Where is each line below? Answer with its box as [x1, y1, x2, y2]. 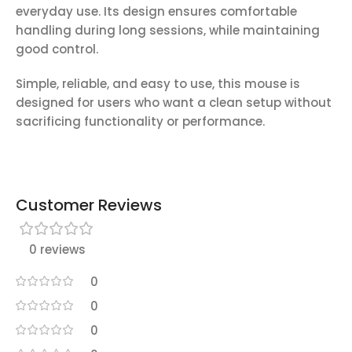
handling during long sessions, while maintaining [16, 22, 320, 39]
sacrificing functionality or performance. [16, 113, 265, 130]
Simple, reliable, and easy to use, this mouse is [16, 75, 300, 93]
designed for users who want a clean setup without [16, 94, 332, 112]
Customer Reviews [16, 194, 162, 217]
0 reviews [28, 241, 86, 258]
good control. [16, 41, 98, 58]
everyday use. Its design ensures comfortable [16, 3, 297, 20]
